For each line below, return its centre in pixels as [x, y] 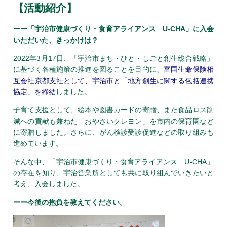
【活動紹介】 [45, 8]
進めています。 [38, 143]
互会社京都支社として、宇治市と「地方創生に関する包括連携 [113, 80]
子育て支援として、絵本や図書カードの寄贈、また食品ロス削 [113, 110]
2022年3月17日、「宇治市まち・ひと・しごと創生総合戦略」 [113, 58]
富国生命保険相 [189, 69]
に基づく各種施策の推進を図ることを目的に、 [89, 69]
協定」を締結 [35, 91]
